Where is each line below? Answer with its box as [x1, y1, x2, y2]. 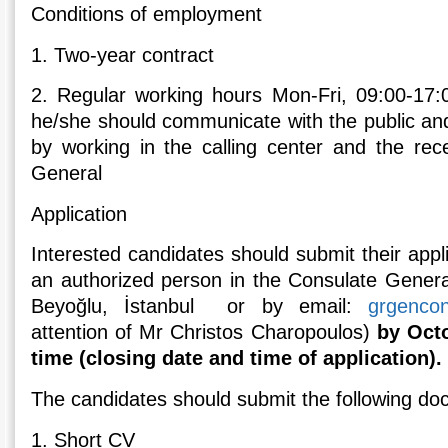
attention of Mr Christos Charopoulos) [31, 321, 370, 344]
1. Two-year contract [31, 43, 215, 66]
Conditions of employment [31, 3, 263, 26]
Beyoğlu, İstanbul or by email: [31, 295, 369, 318]
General [31, 162, 103, 185]
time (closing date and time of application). [31, 347, 443, 370]
